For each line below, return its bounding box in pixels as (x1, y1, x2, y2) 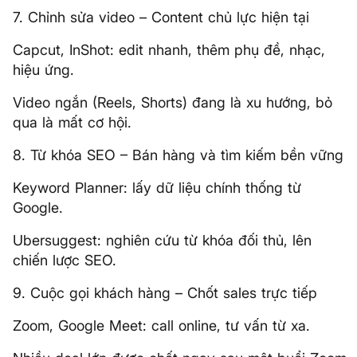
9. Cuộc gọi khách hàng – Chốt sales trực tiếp (13, 284, 317, 301)
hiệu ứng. (13, 61, 74, 78)
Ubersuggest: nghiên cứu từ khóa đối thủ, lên (13, 232, 312, 249)
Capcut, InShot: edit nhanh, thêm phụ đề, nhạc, (13, 41, 325, 58)
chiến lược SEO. (13, 252, 116, 269)
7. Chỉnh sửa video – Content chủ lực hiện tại (13, 9, 309, 25)
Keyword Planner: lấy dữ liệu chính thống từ (13, 179, 301, 196)
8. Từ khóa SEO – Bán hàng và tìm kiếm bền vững (13, 147, 343, 163)
